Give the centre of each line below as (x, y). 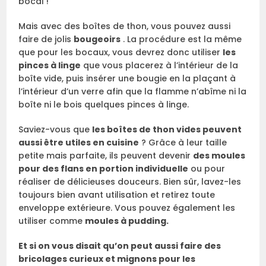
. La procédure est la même (181, 39)
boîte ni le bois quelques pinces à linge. (104, 105)
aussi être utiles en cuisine (79, 143)
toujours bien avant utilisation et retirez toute (117, 195)
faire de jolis (46, 39)
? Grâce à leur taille (183, 143)
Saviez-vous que (56, 130)
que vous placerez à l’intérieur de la (160, 66)
